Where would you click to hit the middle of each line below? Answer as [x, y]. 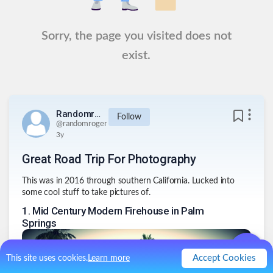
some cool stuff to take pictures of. [86, 193]
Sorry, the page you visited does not [136, 36]
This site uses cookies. [47, 258]
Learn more [109, 258]
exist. [136, 55]
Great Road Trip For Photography [109, 159]
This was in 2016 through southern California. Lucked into [129, 181]
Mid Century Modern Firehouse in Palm [118, 211]
